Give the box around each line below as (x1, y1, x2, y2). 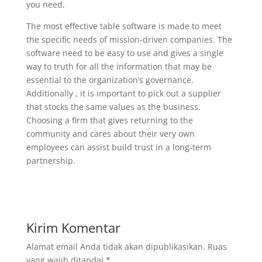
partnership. (26, 155, 75, 166)
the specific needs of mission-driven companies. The (26, 34, 232, 45)
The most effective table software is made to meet (26, 20, 222, 32)
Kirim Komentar (26, 219, 120, 236)
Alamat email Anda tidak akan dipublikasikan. (26, 241, 205, 252)
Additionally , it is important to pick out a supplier (26, 88, 221, 99)
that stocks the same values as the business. (26, 101, 201, 112)
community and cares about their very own (26, 128, 195, 139)
